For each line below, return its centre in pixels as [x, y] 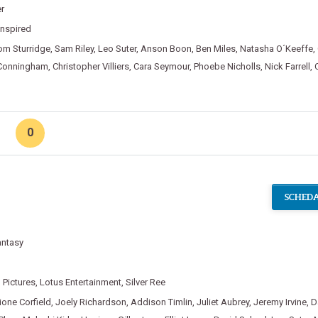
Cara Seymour [161, 66]
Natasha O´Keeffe [276, 49]
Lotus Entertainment [80, 283]
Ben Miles [215, 49]
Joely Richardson [91, 302]
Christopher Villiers [91, 66]
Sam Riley [74, 49]
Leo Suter [117, 49]
